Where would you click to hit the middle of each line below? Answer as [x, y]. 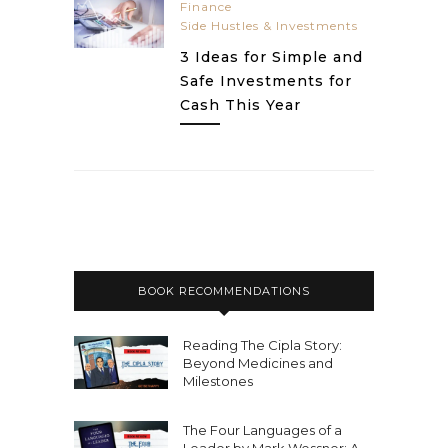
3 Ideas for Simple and [271, 57]
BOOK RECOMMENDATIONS [224, 291]
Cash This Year [240, 105]
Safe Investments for [266, 81]
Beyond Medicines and [258, 363]
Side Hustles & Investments [269, 25]
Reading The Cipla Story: [262, 345]
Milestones [218, 381]
